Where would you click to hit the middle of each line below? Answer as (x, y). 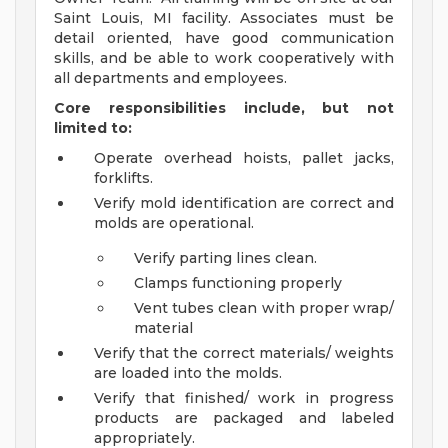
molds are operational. (174, 223)
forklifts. (123, 178)
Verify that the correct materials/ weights (244, 353)
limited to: (93, 128)
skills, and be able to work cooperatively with (224, 58)
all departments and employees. (170, 78)
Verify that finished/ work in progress (244, 398)
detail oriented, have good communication (224, 38)
